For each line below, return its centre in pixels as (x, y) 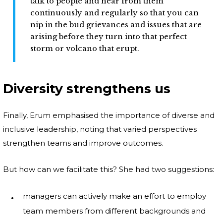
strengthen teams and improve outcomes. (83, 143)
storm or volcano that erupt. (86, 49)
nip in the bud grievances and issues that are (116, 25)
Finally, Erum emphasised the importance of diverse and (109, 115)
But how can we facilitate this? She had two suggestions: (109, 169)
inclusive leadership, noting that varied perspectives (100, 129)
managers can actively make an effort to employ (114, 196)
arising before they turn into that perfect (109, 37)
